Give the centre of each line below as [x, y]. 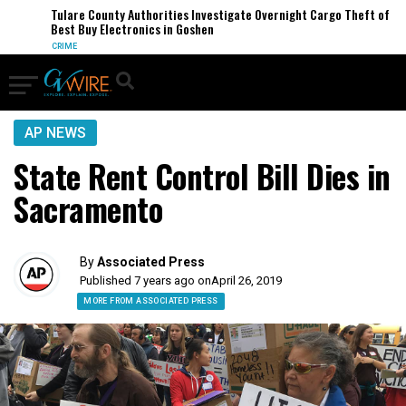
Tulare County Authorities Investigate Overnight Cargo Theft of [211, 14]
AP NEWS [55, 133]
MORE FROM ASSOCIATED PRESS [151, 301]
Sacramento [88, 208]
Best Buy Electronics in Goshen [123, 29]
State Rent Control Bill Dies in [202, 176]
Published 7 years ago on [146, 280]
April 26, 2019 [247, 280]
